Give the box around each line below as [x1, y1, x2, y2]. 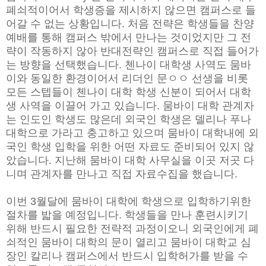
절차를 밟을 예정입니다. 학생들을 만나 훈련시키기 [6, 208, 248, 221]
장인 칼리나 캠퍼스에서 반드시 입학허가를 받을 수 [6, 249, 248, 262]
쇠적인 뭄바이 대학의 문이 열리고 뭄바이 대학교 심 [6, 236, 251, 248]
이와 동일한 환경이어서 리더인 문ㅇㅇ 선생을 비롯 [6, 72, 248, 84]
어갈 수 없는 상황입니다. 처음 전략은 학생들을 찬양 [6, 17, 254, 30]
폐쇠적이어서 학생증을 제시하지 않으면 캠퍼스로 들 [6, 4, 256, 16]
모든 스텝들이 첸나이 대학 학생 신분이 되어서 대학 [6, 85, 251, 98]
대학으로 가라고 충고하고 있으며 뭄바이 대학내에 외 [6, 126, 259, 139]
